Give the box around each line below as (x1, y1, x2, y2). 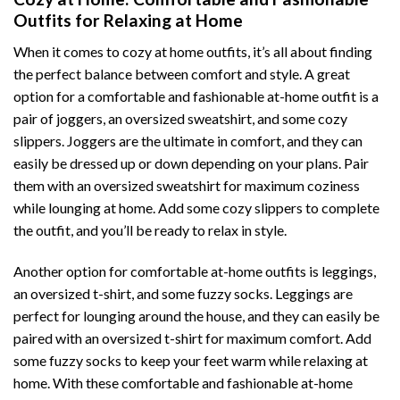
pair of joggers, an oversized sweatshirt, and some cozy (13, 110, 347, 128)
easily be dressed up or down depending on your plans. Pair (13, 154, 369, 172)
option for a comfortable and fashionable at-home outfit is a (13, 87, 379, 105)
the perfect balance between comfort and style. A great (13, 65, 350, 83)
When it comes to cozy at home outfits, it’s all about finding (13, 43, 372, 61)
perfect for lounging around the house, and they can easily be (13, 306, 379, 324)
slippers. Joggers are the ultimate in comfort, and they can (13, 132, 362, 150)
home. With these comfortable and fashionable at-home (13, 373, 353, 391)
